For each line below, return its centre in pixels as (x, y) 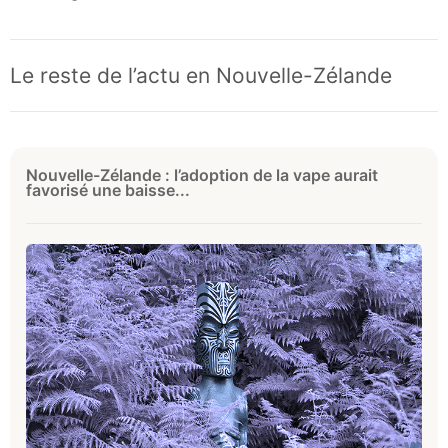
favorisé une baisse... (108, 190)
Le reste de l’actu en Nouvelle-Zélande (201, 76)
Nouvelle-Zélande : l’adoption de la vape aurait (202, 175)
